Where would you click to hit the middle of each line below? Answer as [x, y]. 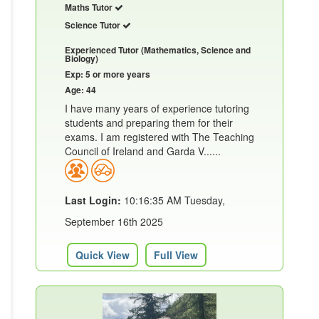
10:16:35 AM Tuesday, [173, 200]
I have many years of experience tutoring [157, 108]
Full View [176, 255]
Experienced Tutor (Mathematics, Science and [158, 49]
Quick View [103, 255]
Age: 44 [80, 89]
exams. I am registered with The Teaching [159, 136]
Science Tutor [94, 25]
